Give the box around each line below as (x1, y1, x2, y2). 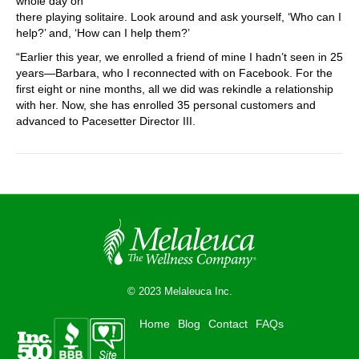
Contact (208, 317, 248, 330)
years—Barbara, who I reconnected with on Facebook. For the (16, 67, 333, 79)
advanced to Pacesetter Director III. (16, 115, 196, 127)
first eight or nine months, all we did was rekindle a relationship (16, 83, 333, 95)
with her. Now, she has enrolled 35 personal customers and (16, 99, 316, 111)
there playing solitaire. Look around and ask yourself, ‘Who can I (16, 10, 341, 23)
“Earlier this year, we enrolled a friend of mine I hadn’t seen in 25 (16, 50, 343, 63)
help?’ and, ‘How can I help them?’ (16, 26, 190, 39)
